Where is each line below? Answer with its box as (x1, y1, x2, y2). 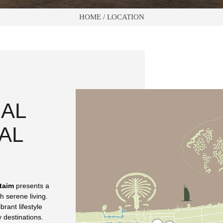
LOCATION (107, 12, 144, 21)
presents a (14, 181, 49, 190)
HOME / (79, 12, 107, 21)
